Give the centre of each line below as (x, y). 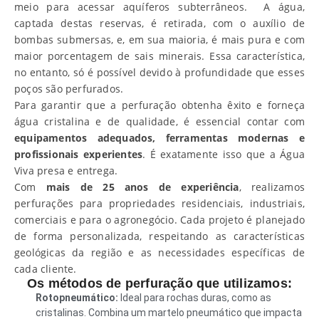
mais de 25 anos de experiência (142, 187)
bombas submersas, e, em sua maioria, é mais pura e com (159, 40)
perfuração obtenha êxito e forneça (213, 105)
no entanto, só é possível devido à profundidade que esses (159, 72)
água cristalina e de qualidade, (96, 121)
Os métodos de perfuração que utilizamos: (159, 283)
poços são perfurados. (69, 89)
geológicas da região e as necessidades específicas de (159, 252)
